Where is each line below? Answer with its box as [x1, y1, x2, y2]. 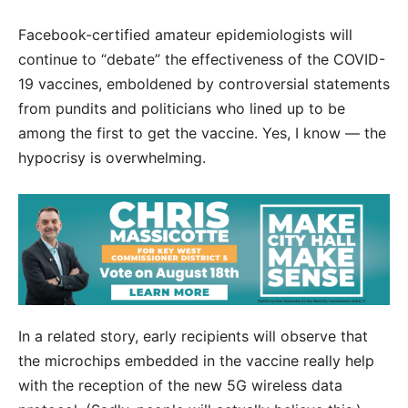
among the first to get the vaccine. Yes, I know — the [18, 124, 386, 142]
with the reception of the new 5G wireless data [18, 376, 342, 395]
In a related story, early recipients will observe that [18, 327, 368, 346]
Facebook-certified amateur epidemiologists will [18, 25, 352, 44]
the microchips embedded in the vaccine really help [18, 352, 374, 371]
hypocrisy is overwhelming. [18, 148, 206, 167]
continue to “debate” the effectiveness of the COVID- [18, 50, 385, 68]
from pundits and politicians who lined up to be [18, 99, 345, 117]
